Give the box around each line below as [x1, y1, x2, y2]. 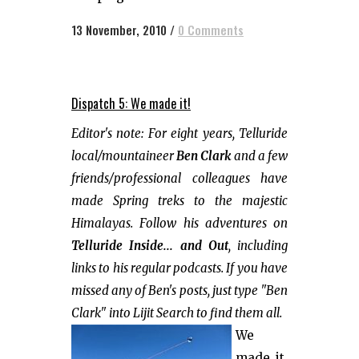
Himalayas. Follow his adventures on [71, 216, 288, 231]
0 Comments [178, 21, 244, 38]
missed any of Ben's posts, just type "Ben [71, 283, 288, 298]
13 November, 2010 [71, 21, 167, 38]
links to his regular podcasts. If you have [71, 260, 288, 276]
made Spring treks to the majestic [71, 193, 288, 208]
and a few [231, 148, 288, 163]
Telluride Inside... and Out [71, 238, 228, 253]
